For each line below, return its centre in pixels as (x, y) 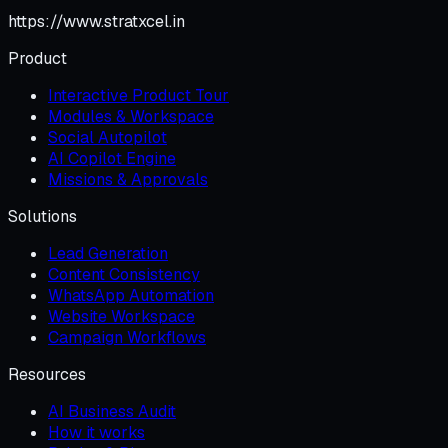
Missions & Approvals (128, 180)
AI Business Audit (112, 412)
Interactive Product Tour (138, 96)
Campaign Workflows (127, 338)
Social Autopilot (107, 138)
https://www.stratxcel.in (96, 22)
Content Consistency (124, 275)
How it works (96, 433)
